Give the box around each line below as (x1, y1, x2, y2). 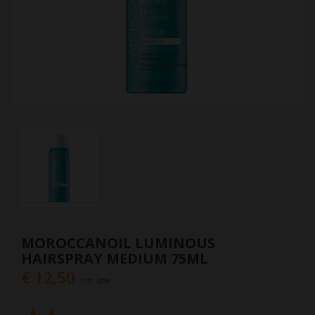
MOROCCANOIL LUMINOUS (21, 233, 215, 253)
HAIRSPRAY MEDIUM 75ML (21, 249, 208, 269)
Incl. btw (81, 276, 110, 286)
